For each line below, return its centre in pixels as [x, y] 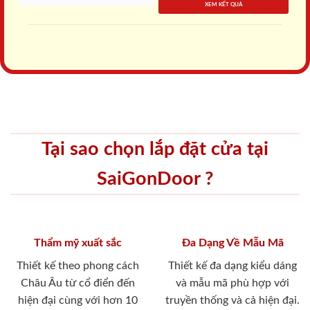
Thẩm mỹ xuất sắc [77, 243]
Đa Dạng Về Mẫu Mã [232, 243]
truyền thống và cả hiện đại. [232, 301]
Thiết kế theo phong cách [77, 266]
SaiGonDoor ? [155, 179]
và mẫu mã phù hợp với [232, 283]
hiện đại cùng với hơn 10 [77, 301]
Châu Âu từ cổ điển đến [77, 283]
